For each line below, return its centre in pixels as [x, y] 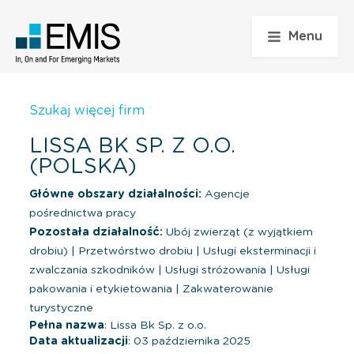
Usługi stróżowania [216, 270]
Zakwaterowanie [226, 289]
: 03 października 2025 [189, 341]
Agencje [226, 194]
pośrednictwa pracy [83, 213]
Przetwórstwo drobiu [136, 251]
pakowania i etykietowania [102, 289]
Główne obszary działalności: [115, 194]
